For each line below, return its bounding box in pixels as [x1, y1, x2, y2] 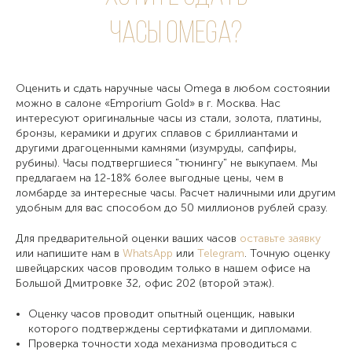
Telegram [197, 246, 244, 260]
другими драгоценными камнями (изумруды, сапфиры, [16, 141, 297, 155]
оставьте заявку [240, 231, 321, 245]
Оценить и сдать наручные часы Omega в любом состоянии [16, 81, 330, 95]
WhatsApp [123, 246, 173, 260]
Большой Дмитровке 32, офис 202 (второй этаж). [16, 276, 274, 290]
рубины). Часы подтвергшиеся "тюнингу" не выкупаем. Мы [16, 156, 317, 170]
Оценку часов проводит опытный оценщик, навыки [28, 306, 295, 321]
